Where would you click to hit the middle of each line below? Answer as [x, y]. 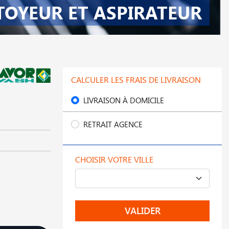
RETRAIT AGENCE [113, 124]
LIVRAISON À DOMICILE [124, 100]
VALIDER [142, 211]
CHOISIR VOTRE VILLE [114, 159]
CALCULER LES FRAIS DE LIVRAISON [136, 79]
